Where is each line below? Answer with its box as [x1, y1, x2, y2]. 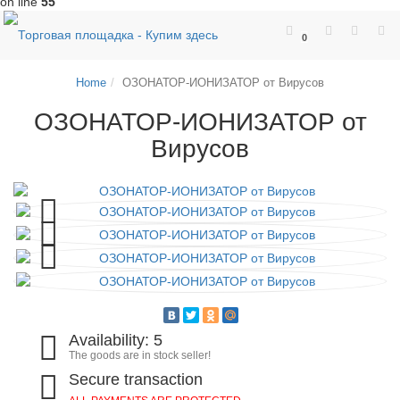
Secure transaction [69, 371, 204, 388]
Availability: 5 [69, 331, 163, 349]
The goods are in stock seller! [69, 349, 212, 362]
